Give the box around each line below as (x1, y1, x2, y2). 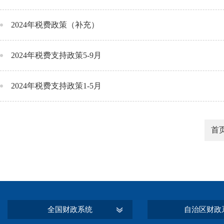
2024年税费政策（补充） (11, 20, 99, 29)
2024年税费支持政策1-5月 (11, 81, 101, 90)
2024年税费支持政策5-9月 (11, 51, 101, 59)
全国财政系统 (47, 205, 92, 213)
